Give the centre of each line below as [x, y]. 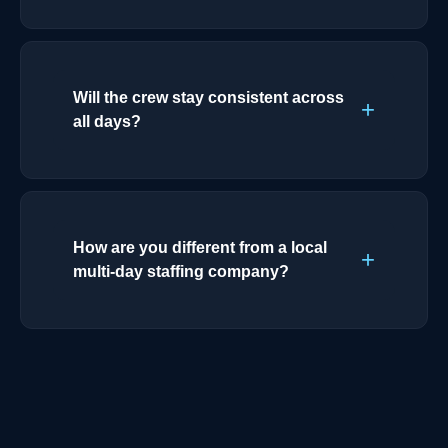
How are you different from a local [200, 247]
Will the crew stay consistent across [208, 97]
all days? [107, 121]
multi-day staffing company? [181, 271]
